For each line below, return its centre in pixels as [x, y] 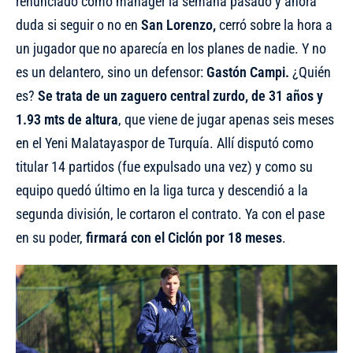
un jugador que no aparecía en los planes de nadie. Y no [171, 48]
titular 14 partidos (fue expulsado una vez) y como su [164, 167]
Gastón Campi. [248, 72]
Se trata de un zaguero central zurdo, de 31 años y [180, 96]
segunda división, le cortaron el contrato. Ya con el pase [170, 214]
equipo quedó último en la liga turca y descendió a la [162, 190]
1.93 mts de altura [67, 119]
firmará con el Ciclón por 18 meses [184, 238]
